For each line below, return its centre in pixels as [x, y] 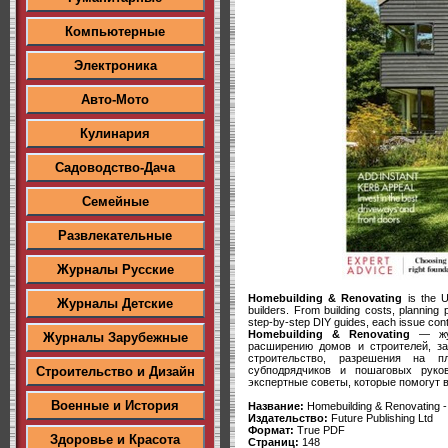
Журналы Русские [115, 269]
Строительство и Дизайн [115, 371]
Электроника [115, 65]
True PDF [319, 429]
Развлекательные [115, 235]
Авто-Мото [115, 99]
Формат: [271, 429]
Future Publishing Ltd [380, 417]
